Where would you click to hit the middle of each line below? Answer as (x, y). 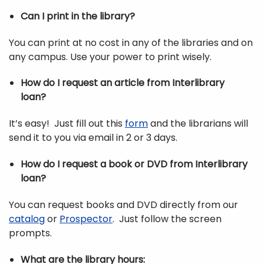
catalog (27, 219)
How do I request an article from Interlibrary (123, 83)
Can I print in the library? (80, 16)
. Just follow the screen (167, 219)
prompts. (33, 233)
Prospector (86, 219)
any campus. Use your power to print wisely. (113, 57)
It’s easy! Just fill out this (67, 124)
